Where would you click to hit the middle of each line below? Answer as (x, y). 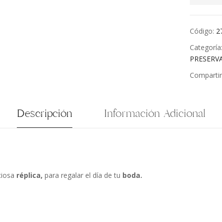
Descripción (44, 113)
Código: (203, 31)
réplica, (30, 175)
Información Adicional (155, 113)
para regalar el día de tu (83, 175)
